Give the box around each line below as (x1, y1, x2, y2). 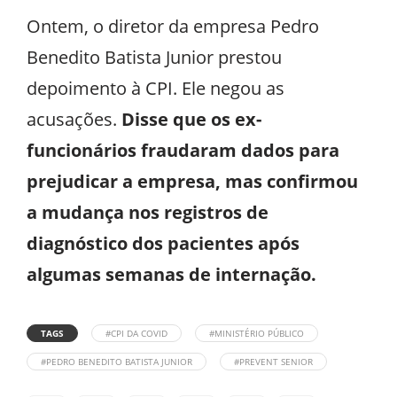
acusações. (27, 106, 121, 131)
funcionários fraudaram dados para (27, 137, 339, 162)
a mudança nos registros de (27, 199, 269, 224)
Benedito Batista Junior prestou (27, 44, 282, 69)
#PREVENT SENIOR (234, 354, 313, 368)
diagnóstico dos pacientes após (27, 230, 300, 255)
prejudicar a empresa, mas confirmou (27, 168, 358, 193)
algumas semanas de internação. (27, 261, 316, 286)
